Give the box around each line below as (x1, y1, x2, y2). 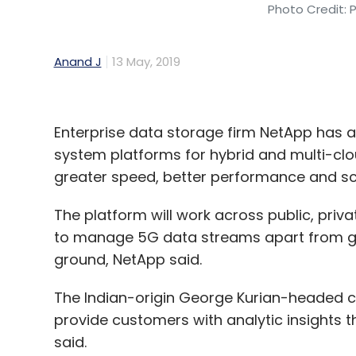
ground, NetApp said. (53, 250, 202, 270)
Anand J (53, 53, 102, 71)
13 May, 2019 (111, 53, 180, 71)
